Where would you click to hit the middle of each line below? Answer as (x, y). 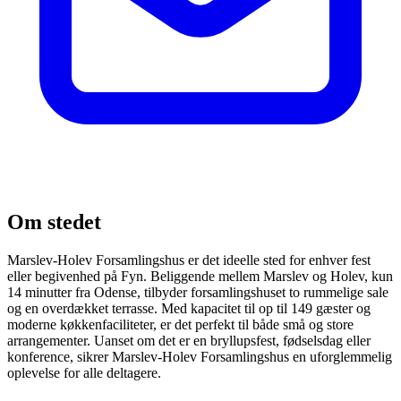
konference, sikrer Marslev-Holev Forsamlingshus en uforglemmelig (200, 356)
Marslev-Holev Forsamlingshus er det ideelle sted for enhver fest (189, 260)
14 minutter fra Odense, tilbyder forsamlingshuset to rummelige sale (198, 292)
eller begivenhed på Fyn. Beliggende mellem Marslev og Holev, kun (200, 276)
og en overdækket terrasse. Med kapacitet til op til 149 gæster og (189, 308)
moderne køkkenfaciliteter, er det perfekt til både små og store (180, 324)
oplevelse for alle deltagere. (84, 372)
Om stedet (54, 222)
